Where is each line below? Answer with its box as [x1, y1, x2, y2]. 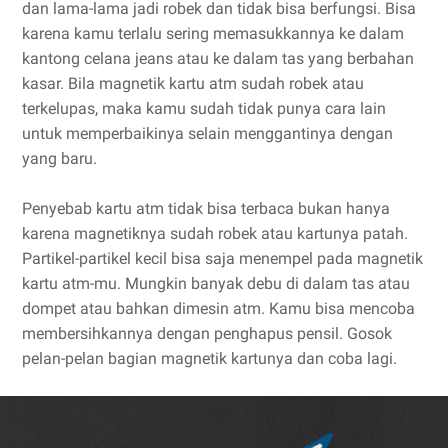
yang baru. [22, 149, 97, 168]
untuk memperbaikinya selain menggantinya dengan [22, 124, 393, 143]
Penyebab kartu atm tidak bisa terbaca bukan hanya [22, 199, 390, 218]
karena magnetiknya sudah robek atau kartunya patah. [22, 224, 408, 243]
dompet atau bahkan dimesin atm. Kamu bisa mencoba [22, 299, 415, 318]
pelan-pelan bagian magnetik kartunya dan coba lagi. [22, 349, 397, 368]
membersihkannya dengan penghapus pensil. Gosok [22, 324, 392, 343]
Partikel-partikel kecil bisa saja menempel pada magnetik [22, 249, 423, 268]
